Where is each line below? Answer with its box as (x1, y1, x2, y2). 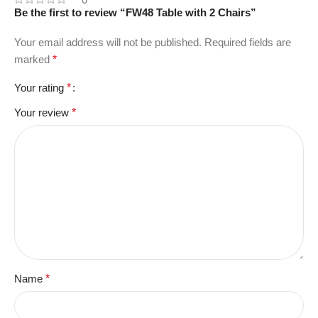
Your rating (14, 81, 67, 94)
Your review (14, 106, 72, 119)
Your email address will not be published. (14, 35, 202, 48)
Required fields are (204, 35, 291, 48)
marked (14, 53, 53, 65)
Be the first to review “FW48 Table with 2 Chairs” (14, 6, 256, 18)
